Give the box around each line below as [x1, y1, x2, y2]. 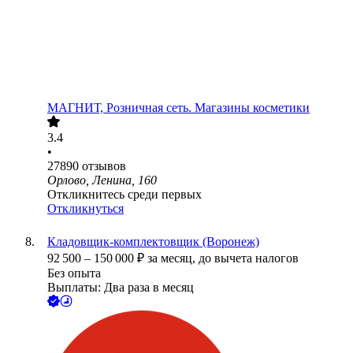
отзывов [82, 159, 126, 173]
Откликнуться [47, 202, 124, 216]
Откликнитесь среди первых [47, 188, 202, 202]
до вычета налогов [199, 251, 299, 266]
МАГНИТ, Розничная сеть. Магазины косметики [47, 101, 310, 115]
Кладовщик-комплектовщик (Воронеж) [47, 235, 259, 249]
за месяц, [147, 251, 199, 266]
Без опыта [47, 266, 101, 281]
